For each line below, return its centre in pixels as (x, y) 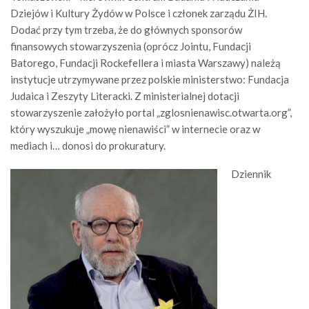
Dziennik (251, 174)
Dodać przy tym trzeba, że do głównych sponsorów (126, 30)
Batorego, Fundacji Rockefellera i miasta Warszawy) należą (146, 63)
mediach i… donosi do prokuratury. (88, 146)
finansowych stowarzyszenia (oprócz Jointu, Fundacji (131, 46)
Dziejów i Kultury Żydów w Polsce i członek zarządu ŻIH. (139, 13)
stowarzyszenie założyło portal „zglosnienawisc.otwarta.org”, (151, 112)
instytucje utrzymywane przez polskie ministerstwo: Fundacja (150, 79)
